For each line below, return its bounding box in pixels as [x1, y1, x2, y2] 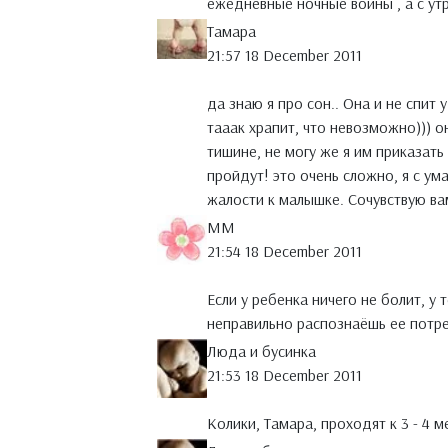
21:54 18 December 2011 [207, 241, 362, 262]
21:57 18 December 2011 [207, 45, 362, 66]
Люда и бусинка [207, 341, 316, 362]
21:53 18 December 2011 [207, 365, 362, 386]
